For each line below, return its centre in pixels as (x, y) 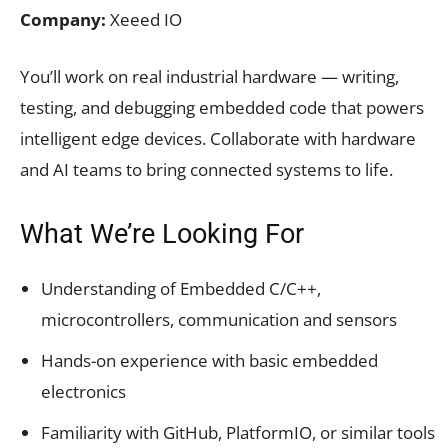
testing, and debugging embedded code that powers (222, 107)
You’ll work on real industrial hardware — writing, (209, 76)
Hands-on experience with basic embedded (209, 360)
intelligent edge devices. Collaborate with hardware (218, 138)
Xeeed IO (146, 19)
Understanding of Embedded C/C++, (181, 288)
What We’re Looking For (162, 233)
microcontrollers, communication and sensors (219, 319)
